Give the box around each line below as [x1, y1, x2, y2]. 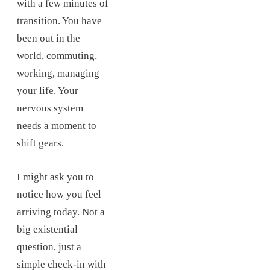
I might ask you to [17, 171, 94, 183]
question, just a [17, 240, 81, 253]
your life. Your [17, 84, 78, 96]
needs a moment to [17, 119, 96, 131]
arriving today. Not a [17, 206, 105, 218]
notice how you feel [17, 188, 101, 200]
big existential [17, 223, 78, 235]
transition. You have [17, 14, 102, 27]
